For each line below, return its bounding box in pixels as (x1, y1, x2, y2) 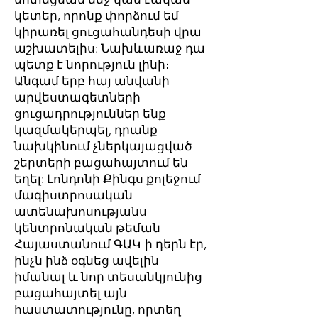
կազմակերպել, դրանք (14, 123, 158, 137)
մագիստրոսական (14, 188, 133, 202)
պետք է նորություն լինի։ (14, 57, 170, 72)
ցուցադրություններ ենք (14, 106, 166, 121)
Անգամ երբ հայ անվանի (14, 74, 170, 88)
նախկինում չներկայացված (14, 139, 192, 153)
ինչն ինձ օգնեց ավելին (14, 253, 159, 268)
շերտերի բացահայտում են (14, 155, 188, 170)
